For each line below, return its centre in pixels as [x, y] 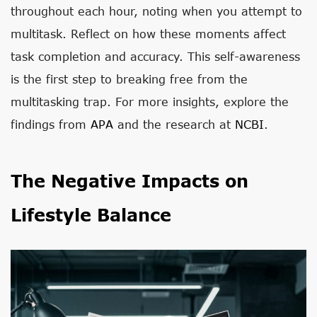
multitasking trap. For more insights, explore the [150, 102]
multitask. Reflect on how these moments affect [148, 34]
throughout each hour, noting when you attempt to [156, 11]
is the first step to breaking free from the [129, 79]
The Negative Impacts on [129, 181]
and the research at [174, 124]
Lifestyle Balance [91, 215]
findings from [51, 124]
